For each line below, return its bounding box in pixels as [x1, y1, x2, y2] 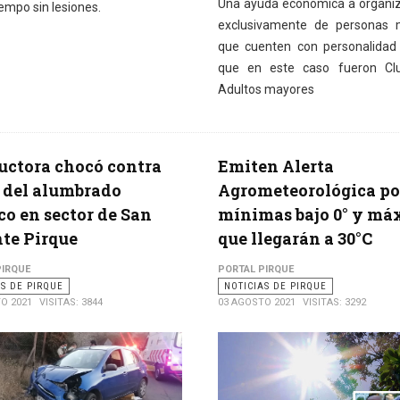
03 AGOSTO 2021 [217, 296, 296, 309]
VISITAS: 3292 [302, 296, 366, 309]
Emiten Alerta [217, 155, 334, 178]
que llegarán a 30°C [217, 228, 372, 250]
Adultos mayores [217, 82, 314, 97]
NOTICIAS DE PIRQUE [223, 280, 327, 293]
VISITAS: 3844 [38, 296, 103, 309]
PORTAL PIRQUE [217, 263, 294, 276]
